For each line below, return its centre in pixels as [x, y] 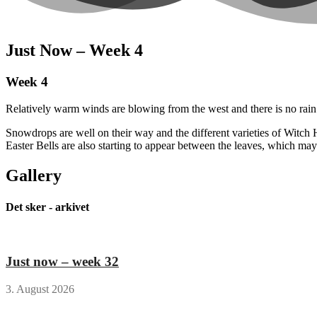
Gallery [34, 176]
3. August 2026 [40, 289]
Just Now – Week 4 [74, 50]
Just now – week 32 [62, 262]
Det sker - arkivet [47, 207]
